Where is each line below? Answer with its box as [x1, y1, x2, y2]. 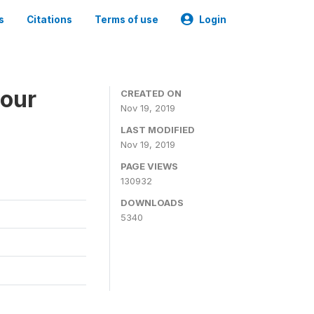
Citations [27, 14, 72, 25]
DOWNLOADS [121, 197, 184, 208]
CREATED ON [121, 88, 182, 99]
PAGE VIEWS [121, 161, 178, 172]
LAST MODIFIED [121, 124, 195, 135]
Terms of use [95, 14, 158, 25]
